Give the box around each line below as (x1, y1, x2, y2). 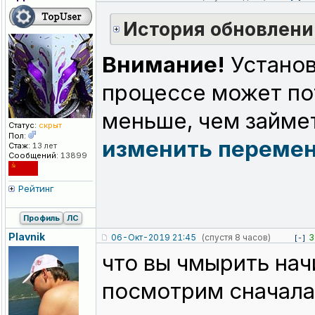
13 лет (30, 141, 57, 151)
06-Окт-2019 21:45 (111, 232, 196, 243)
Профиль (22, 213, 60, 224)
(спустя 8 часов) (201, 232, 271, 243)
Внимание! (102, 51, 225, 79)
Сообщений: (8, 150, 58, 161)
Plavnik (8, 231, 45, 243)
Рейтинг (18, 183, 54, 195)
